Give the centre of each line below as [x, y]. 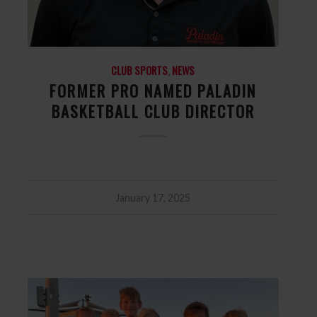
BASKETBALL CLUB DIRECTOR [153, 110]
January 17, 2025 [153, 197]
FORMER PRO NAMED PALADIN [153, 90]
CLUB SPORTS [140, 70]
